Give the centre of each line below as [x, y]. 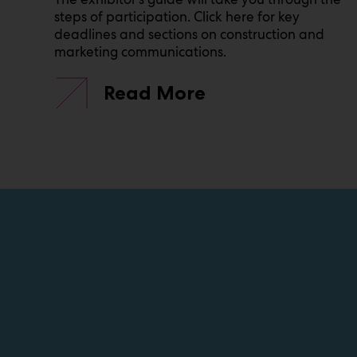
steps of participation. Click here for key [177, 17]
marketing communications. [140, 52]
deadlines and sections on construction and [189, 35]
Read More [155, 93]
